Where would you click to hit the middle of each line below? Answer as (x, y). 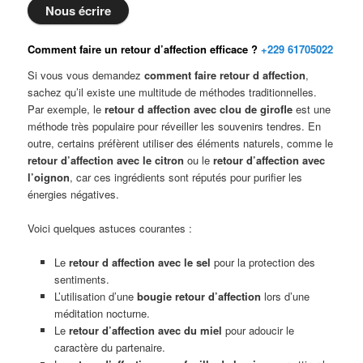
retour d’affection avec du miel (145, 331)
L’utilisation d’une (95, 297)
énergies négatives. (74, 194)
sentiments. (81, 280)
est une (312, 109)
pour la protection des (263, 263)
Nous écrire (79, 11)
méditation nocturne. (102, 314)
